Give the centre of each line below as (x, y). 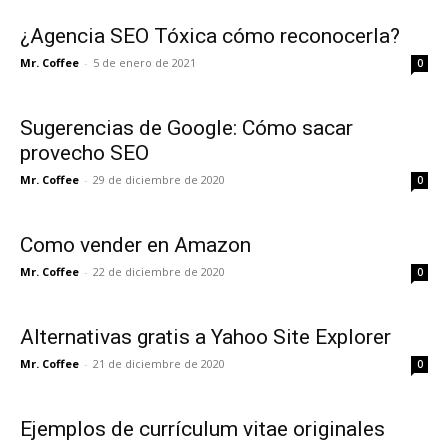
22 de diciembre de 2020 (159, 271)
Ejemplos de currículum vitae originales (202, 428)
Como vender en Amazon (135, 244)
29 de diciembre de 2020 (159, 179)
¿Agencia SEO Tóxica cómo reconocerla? (210, 35)
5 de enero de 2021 (144, 62)
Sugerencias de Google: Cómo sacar (186, 127)
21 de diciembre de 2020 (159, 363)
